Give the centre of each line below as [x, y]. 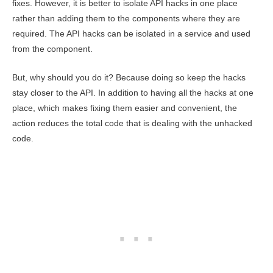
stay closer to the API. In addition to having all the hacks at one [133, 93]
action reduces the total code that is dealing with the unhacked [132, 124]
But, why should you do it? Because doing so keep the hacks [129, 78]
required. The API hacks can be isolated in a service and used [131, 34]
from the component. [52, 49]
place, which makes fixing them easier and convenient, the [125, 108]
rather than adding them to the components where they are [126, 19]
